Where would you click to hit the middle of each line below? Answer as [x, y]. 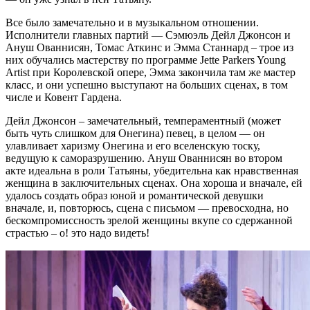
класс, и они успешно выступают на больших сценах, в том [147, 84]
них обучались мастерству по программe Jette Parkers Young [146, 60]
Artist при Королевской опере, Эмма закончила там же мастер [151, 72]
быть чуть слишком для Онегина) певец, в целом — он [135, 133]
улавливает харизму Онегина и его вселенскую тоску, [133, 145]
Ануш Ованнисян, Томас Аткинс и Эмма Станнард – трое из [149, 47]
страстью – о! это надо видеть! [77, 232]
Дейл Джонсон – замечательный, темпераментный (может [143, 120]
